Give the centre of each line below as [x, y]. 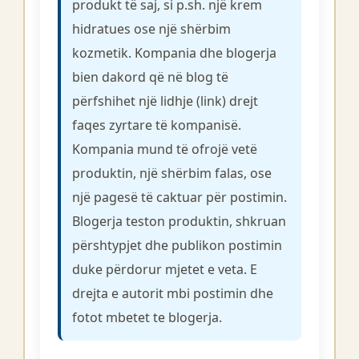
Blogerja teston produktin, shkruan [179, 221]
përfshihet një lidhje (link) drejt [165, 101]
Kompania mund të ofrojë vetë [165, 149]
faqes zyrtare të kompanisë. [157, 125]
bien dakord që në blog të [150, 77]
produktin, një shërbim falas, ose [172, 173]
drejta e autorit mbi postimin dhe [173, 293]
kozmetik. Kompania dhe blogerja [174, 53]
